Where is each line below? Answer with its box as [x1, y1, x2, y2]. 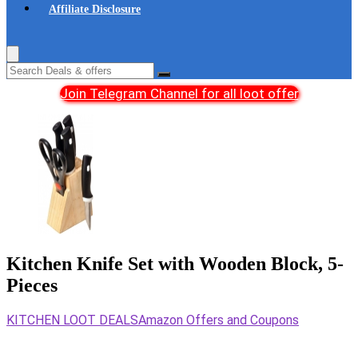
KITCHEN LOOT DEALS [6, 312, 138, 328]
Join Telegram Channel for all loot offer [59, 86, 299, 101]
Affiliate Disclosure [49, 3, 141, 15]
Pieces [6, 274, 58, 296]
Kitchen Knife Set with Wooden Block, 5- [6, 253, 344, 274]
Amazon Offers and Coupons [138, 312, 299, 328]
